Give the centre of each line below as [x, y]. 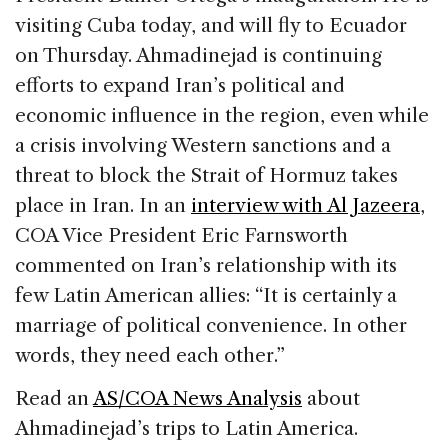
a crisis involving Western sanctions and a [203, 145]
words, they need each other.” [152, 355]
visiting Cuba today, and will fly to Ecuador [211, 25]
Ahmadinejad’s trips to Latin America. [186, 428]
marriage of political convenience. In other [211, 325]
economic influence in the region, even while [222, 115]
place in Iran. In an [103, 205]
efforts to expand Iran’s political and [180, 85]
